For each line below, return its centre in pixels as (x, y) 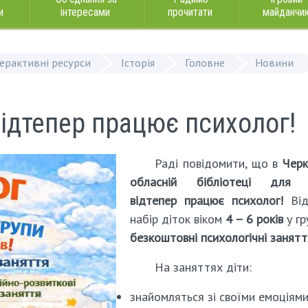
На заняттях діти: (203, 267)
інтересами (85, 12)
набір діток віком (178, 219)
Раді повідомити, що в (219, 163)
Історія (138, 63)
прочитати (190, 12)
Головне (205, 63)
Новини (274, 63)
